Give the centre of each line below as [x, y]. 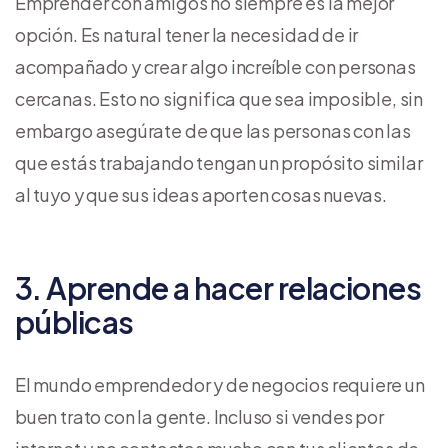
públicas [74, 321]
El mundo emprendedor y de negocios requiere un [220, 384]
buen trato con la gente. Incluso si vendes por [199, 416]
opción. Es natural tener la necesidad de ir [187, 34]
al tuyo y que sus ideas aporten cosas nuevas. [201, 194]
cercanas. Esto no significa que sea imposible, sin [219, 98]
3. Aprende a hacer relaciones [218, 287]
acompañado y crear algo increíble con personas [215, 66]
